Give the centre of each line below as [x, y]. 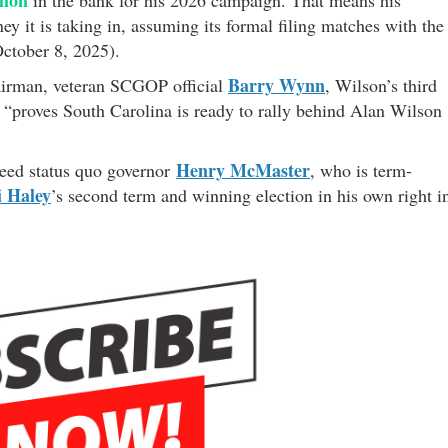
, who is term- [361, 169]
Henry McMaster [243, 169]
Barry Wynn [276, 84]
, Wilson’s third [381, 84]
